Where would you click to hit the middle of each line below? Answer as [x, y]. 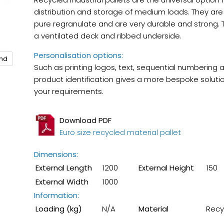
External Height [166, 168]
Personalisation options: [78, 55]
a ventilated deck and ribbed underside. [107, 36]
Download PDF [85, 120]
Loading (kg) [58, 209]
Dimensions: [57, 154]
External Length [63, 168]
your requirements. [68, 91]
